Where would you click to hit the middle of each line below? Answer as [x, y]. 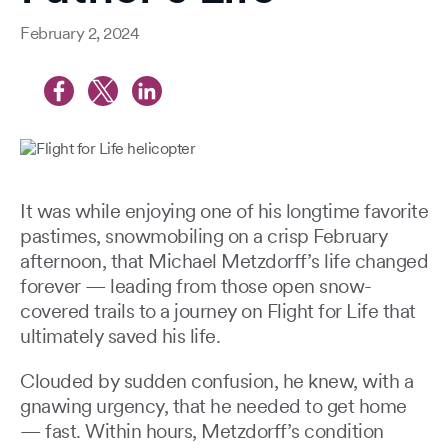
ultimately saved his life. [120, 336]
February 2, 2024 [79, 33]
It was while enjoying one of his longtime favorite [224, 211]
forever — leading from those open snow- [196, 286]
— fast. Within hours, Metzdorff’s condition [202, 431]
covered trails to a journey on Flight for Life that [218, 311]
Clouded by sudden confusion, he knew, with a [216, 381]
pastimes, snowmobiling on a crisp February [203, 236]
